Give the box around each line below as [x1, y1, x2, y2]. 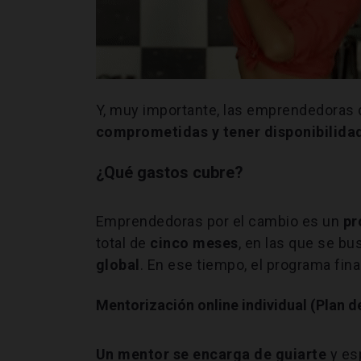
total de [95, 234, 151, 251]
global [95, 255, 140, 273]
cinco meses [150, 234, 239, 251]
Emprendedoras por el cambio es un [95, 212, 343, 230]
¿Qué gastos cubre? [95, 162, 243, 182]
